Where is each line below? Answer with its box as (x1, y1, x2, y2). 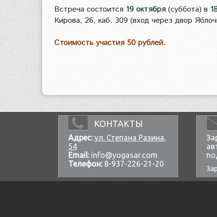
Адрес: (68, 133, 93, 142)
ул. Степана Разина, (94, 133, 166, 142)
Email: (68, 151, 89, 159)
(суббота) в (166, 4, 210, 15)
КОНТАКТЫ (92, 118, 143, 128)
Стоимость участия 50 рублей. (54, 37, 166, 48)
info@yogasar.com (89, 151, 157, 159)
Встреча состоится (54, 4, 126, 15)
